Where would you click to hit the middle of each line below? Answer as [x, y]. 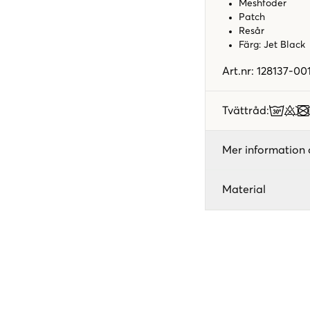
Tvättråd [244, 110]
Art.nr [237, 71]
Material [244, 189]
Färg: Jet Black [272, 45]
